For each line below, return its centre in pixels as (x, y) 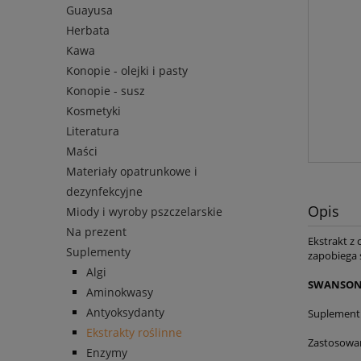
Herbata (88, 31)
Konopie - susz (106, 91)
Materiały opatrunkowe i (132, 172)
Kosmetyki (93, 111)
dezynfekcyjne (104, 192)
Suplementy (98, 252)
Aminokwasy (120, 293)
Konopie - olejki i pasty (127, 71)
